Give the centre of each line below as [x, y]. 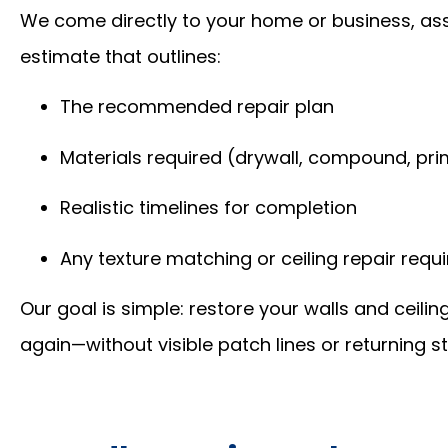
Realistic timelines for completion [208, 208]
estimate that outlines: [120, 56]
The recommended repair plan [197, 107]
